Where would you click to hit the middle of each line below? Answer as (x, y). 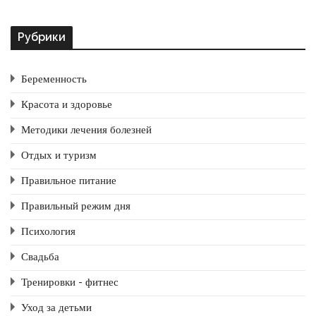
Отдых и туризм (59, 156)
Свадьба (40, 257)
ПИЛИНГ (261, 28)
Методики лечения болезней (86, 130)
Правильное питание (69, 181)
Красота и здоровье (67, 105)
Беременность (54, 79)
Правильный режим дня (76, 206)
